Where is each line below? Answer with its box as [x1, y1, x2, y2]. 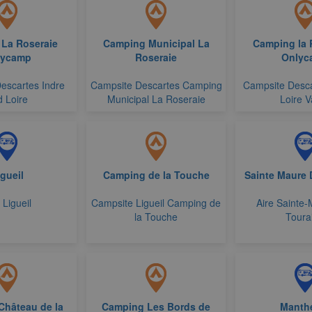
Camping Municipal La [102, 36, 210, 50]
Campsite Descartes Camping [90, 78, 222, 92]
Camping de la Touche [102, 168, 210, 182]
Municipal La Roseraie [107, 92, 205, 106]
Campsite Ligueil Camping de [91, 196, 221, 210]
